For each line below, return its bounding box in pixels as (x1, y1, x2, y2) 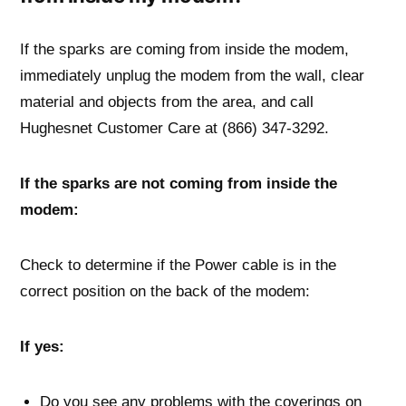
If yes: (20, 337, 64, 354)
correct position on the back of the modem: (20, 282, 310, 299)
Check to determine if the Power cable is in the (20, 256, 336, 273)
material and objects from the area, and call (20, 92, 314, 110)
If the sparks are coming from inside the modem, (20, 40, 349, 57)
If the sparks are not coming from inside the (20, 174, 337, 191)
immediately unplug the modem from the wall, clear (20, 66, 364, 83)
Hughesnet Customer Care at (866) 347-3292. (20, 119, 329, 136)
